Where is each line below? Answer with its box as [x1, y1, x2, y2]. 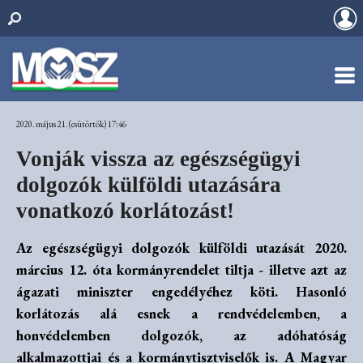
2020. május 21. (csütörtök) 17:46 [16, 118, 126, 130]
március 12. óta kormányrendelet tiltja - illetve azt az [16, 261, 347, 280]
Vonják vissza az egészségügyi [16, 146, 301, 171]
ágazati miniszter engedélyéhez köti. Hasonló [16, 283, 347, 301]
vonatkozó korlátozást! [16, 198, 234, 223]
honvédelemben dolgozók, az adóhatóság [16, 327, 347, 345]
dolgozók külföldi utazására [16, 172, 281, 197]
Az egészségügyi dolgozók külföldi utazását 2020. [16, 239, 347, 258]
